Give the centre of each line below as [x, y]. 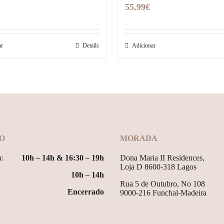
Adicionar [144, 45]
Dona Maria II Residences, [162, 158]
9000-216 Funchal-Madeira [163, 193]
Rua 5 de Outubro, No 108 [162, 184]
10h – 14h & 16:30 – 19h [63, 158]
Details [91, 45]
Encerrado [86, 192]
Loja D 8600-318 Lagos [158, 167]
